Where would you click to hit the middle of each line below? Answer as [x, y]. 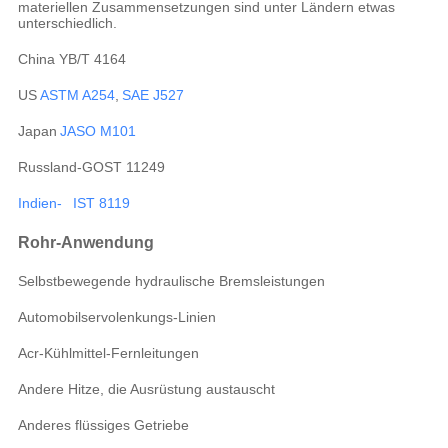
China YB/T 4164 [71, 59]
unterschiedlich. [67, 23]
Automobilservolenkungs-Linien [116, 317]
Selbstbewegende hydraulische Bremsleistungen [171, 281]
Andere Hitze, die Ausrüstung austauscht [146, 389]
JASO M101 [97, 131]
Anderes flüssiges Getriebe [103, 425]
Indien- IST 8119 [73, 203]
